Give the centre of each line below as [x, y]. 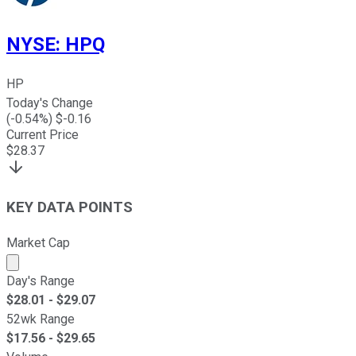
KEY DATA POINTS [70, 208]
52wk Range [41, 319]
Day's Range [41, 281]
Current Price [43, 134]
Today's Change [50, 103]
